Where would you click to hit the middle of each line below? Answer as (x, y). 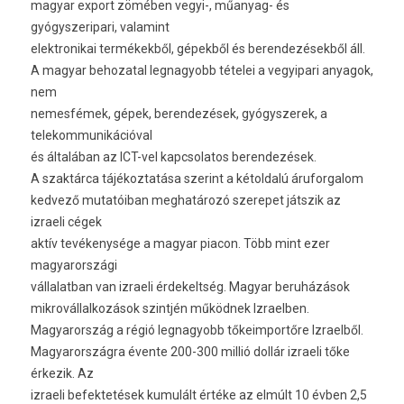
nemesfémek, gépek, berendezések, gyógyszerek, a (179, 114)
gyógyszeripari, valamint (100, 27)
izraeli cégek (66, 222)
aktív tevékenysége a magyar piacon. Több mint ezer (180, 243)
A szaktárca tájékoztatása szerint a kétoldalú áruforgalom (197, 179)
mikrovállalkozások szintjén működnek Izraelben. (170, 308)
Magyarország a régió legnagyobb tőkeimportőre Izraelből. (197, 330)
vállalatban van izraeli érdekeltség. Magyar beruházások (190, 287)
